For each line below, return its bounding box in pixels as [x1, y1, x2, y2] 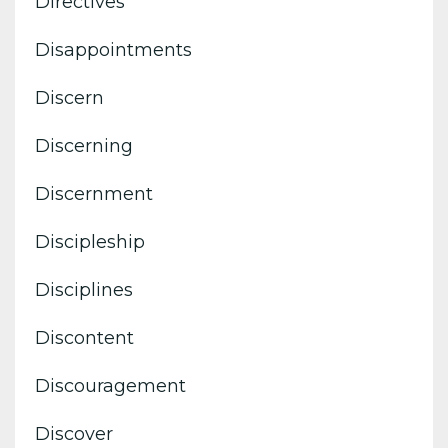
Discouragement [35, 374, 186, 397]
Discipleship [35, 230, 145, 253]
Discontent [35, 326, 134, 349]
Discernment [35, 182, 153, 205]
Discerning [35, 134, 133, 157]
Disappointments [35, 38, 192, 61]
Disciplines [35, 278, 133, 301]
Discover [35, 422, 113, 445]
